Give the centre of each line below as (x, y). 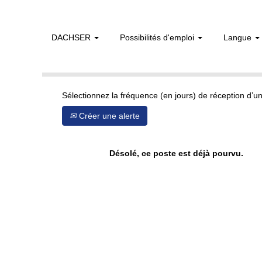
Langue (239, 37)
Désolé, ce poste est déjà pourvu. (176, 153)
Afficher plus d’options (127, 42)
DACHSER (72, 37)
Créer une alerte (108, 116)
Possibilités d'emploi (158, 37)
